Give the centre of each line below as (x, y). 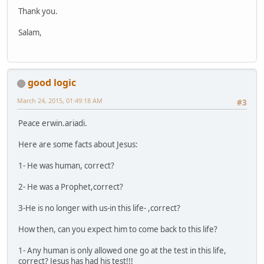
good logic (52, 83)
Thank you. (38, 11)
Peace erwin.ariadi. (53, 123)
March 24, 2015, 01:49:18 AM (60, 101)
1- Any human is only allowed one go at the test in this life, (122, 250)
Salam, (30, 33)
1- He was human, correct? (66, 165)
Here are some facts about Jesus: (78, 144)
